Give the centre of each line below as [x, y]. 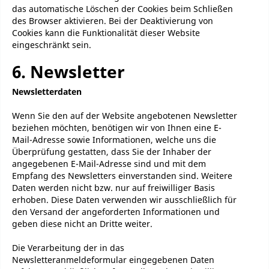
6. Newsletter [68, 71]
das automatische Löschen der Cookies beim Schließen [122, 9]
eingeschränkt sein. [52, 45]
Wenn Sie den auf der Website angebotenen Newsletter [125, 116]
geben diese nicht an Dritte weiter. [82, 224]
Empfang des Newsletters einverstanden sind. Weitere [122, 176]
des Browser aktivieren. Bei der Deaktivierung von [113, 21]
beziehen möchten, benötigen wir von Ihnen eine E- [117, 128]
